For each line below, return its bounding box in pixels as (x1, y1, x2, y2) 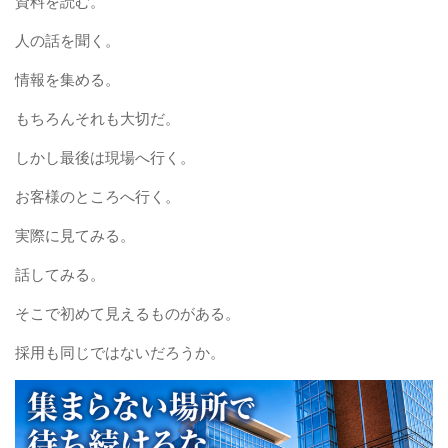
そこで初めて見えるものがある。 (15, 304, 240, 323)
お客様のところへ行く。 (15, 187, 180, 206)
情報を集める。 (15, 70, 120, 89)
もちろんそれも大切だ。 (15, 109, 180, 128)
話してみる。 (15, 265, 105, 284)
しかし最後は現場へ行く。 (15, 148, 195, 167)
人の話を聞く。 (15, 31, 120, 50)
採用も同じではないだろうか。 (15, 343, 225, 362)
